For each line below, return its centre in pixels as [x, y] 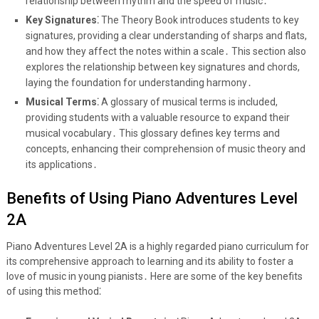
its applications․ [61, 164]
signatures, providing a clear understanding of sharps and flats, [166, 35]
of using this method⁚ [53, 291]
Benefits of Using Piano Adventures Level [152, 198]
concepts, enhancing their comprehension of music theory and [165, 148]
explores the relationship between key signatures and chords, [162, 67]
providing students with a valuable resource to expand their [157, 117]
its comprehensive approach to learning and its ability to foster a [150, 261]
